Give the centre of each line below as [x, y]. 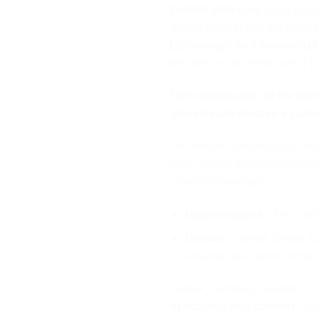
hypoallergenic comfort [232, 307]
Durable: [207, 238]
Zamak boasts [269, 238]
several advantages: [220, 181]
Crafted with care [215, 10]
